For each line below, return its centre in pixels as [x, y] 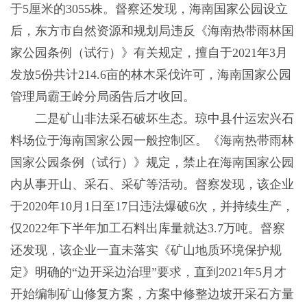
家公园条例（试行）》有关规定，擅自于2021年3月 [149, 52]
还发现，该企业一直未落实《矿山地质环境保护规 [146, 250]
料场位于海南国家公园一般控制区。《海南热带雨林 [152, 140]
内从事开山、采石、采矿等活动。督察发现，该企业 [152, 184]
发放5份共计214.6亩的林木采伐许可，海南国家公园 [150, 74]
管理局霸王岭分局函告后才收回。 [102, 96]
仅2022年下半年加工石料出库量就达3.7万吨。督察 [147, 228]
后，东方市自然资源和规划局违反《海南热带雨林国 [152, 30]
